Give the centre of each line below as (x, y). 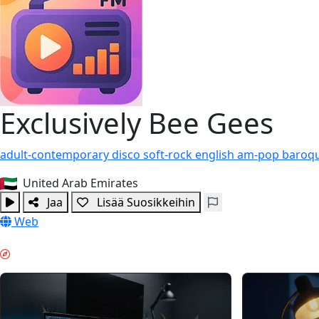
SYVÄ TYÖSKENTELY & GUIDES (99, 254)
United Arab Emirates (79, 183)
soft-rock (169, 154)
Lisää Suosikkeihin (146, 202)
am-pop (260, 154)
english (216, 154)
